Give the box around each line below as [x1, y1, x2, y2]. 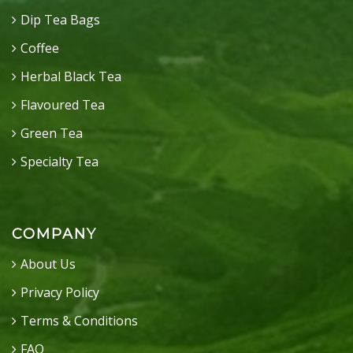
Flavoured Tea [20, 96, 105, 113]
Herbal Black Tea [20, 68, 121, 85]
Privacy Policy [20, 284, 99, 301]
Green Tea [20, 124, 83, 142]
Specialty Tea [20, 153, 98, 170]
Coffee [20, 39, 59, 57]
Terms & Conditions [20, 312, 138, 329]
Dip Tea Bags [20, 11, 100, 28]
